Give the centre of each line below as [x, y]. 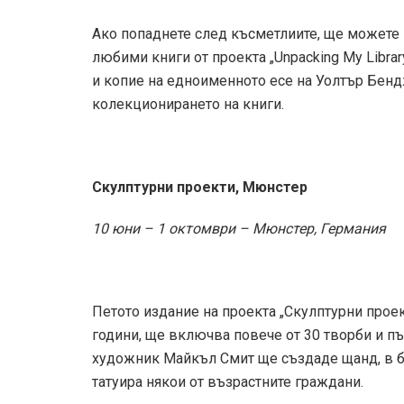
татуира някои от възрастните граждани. [228, 381]
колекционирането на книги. [188, 104]
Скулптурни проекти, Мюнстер [200, 187]
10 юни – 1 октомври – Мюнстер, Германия [239, 228]
